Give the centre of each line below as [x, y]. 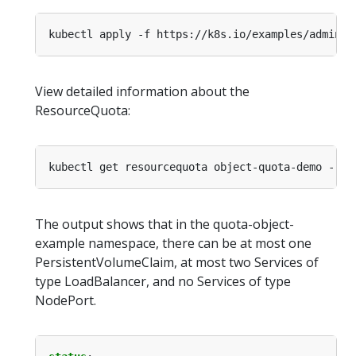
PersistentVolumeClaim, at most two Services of [177, 263]
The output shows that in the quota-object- [164, 224]
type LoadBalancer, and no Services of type [163, 282]
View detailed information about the [142, 92]
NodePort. [66, 301]
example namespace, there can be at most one [173, 244]
